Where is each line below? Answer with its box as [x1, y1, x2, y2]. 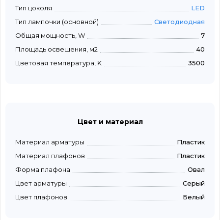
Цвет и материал [77, 117, 143, 127]
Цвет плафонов [15, 193, 67, 201]
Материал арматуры [15, 138, 84, 146]
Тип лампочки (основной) [15, 18, 99, 26]
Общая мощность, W [15, 31, 85, 40]
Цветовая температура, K [15, 59, 102, 67]
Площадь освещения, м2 [15, 45, 98, 54]
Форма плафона [15, 165, 70, 174]
